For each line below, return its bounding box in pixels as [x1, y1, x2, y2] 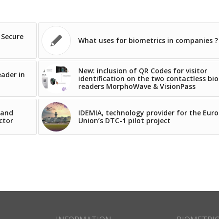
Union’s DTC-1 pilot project [78, 115, 171, 125]
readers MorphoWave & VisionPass [78, 81, 196, 91]
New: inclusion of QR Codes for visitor [78, 66, 207, 75]
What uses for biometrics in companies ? [78, 35, 218, 45]
